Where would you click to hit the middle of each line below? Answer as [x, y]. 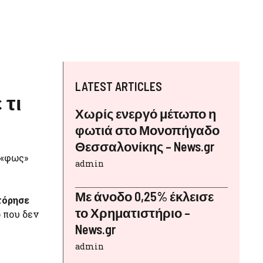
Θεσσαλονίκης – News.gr [145, 146]
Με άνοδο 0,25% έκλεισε [144, 196]
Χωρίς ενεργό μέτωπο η [146, 113]
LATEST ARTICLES [119, 86]
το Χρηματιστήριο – [133, 212]
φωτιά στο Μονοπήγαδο [147, 129]
